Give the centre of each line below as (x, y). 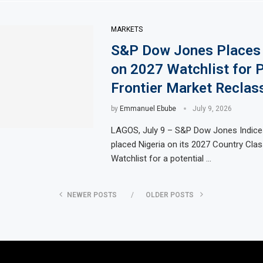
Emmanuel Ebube (148, 108)
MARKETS (127, 29)
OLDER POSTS (171, 195)
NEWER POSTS (92, 195)
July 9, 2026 (212, 108)
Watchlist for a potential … (161, 158)
